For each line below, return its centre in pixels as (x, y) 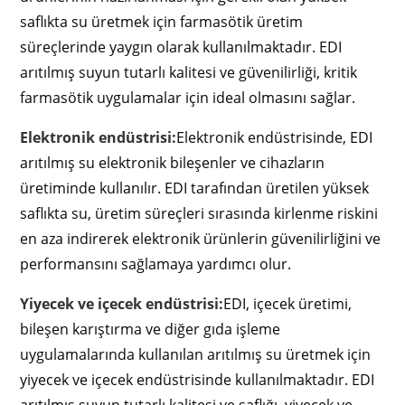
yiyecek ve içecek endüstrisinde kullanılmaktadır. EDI (198, 379)
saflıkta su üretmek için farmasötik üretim (162, 21)
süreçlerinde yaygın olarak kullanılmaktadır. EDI (181, 47)
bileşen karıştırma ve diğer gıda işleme (151, 329)
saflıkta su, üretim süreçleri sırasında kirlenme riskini (199, 213)
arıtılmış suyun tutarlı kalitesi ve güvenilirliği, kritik (189, 72)
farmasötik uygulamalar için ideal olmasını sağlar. (188, 97)
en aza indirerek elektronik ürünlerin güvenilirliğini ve (201, 238)
